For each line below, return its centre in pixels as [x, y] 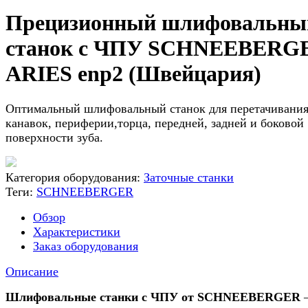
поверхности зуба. [54, 137]
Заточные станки [189, 177]
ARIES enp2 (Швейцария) [133, 74]
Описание [32, 271]
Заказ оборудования [86, 246]
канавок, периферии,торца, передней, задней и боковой [155, 123]
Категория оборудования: [75, 177]
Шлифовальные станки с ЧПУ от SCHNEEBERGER [153, 297]
